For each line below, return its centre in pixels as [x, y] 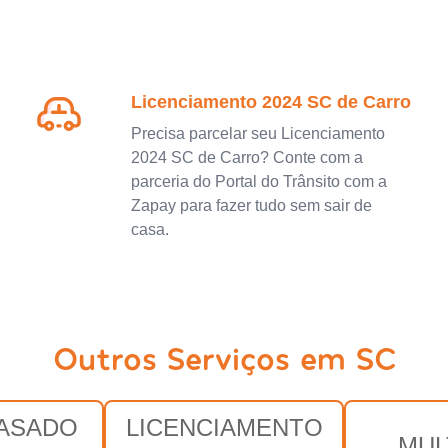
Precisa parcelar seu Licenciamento [257, 133]
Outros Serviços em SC [224, 356]
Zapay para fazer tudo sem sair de [251, 205]
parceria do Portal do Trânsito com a [258, 181]
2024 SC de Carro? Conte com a [246, 157]
